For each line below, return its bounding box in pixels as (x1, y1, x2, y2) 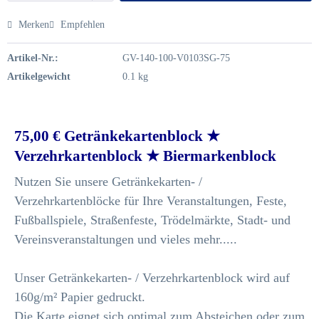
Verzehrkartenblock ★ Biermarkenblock (14, 147, 276, 164)
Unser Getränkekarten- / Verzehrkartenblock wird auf (14, 271, 290, 285)
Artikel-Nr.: (7, 53, 58, 63)
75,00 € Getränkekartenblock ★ (14, 127, 220, 145)
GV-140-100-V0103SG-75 (122, 53, 230, 63)
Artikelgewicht (7, 71, 70, 82)
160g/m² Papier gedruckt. (14, 290, 145, 304)
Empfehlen (58, 19, 105, 30)
